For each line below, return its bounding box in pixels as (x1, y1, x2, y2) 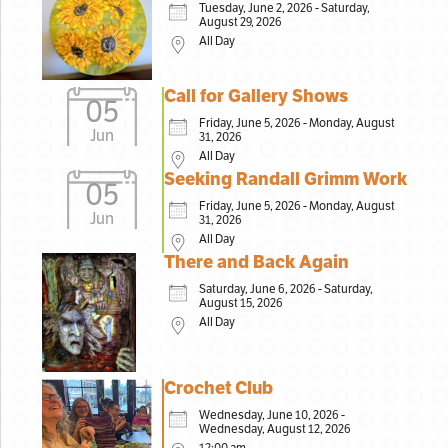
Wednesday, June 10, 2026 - (199, 408, 346, 423)
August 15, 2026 (199, 295, 284, 310)
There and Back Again (164, 250, 350, 273)
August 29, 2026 (199, 15, 283, 29)
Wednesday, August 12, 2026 (199, 422, 352, 437)
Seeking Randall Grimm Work (164, 167, 408, 190)
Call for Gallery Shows (164, 84, 349, 107)
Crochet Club (164, 377, 274, 400)
